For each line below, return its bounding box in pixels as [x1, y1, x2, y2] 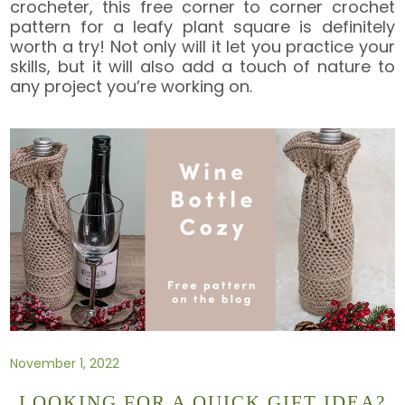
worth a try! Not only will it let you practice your [10, 34, 395, 58]
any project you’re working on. [10, 74, 253, 98]
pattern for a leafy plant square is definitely [10, 14, 395, 38]
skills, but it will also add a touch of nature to [10, 54, 395, 78]
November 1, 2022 [10, 353, 120, 372]
